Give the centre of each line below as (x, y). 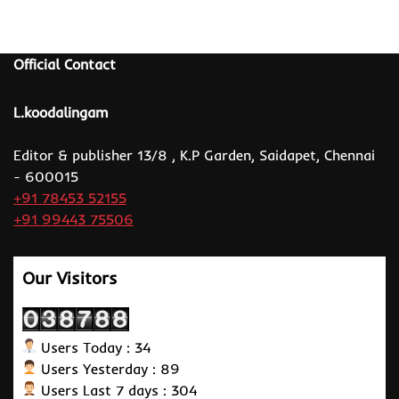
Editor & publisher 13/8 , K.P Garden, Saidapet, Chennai (194, 155)
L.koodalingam (61, 113)
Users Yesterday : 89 (108, 368)
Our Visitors (70, 278)
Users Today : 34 (94, 347)
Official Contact (65, 65)
